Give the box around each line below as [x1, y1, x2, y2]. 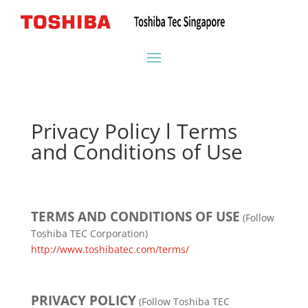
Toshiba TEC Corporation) [30, 227, 148, 240]
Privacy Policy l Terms [30, 117, 237, 145]
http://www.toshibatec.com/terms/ [30, 243, 189, 256]
